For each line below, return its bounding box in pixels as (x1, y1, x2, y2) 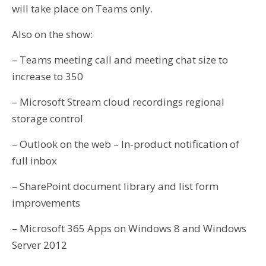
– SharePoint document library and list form (12, 179, 218, 193)
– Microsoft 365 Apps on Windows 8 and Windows (12, 221, 246, 235)
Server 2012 (12, 238, 67, 252)
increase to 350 (12, 69, 83, 83)
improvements (12, 196, 80, 210)
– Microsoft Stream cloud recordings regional (12, 95, 224, 109)
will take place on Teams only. (12, 2, 153, 15)
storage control (12, 112, 83, 125)
